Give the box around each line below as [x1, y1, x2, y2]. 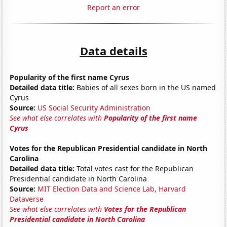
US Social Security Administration [37, 102, 151, 112]
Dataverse [10, 194, 44, 204]
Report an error [87, 2, 140, 12]
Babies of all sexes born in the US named [74, 82, 216, 92]
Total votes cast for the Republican [74, 163, 194, 173]
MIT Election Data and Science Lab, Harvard [37, 183, 186, 194]
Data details [80, 43, 147, 58]
